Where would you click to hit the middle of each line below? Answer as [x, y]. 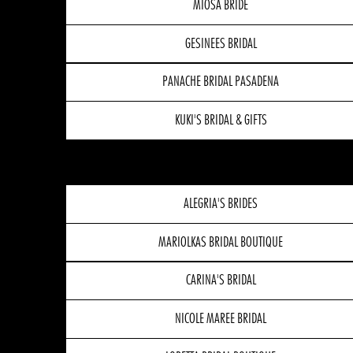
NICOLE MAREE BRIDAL [221, 320]
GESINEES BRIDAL [221, 44]
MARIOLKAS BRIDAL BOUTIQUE [221, 242]
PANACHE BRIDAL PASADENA [221, 82]
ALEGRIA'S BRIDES [221, 204]
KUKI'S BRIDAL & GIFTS [221, 121]
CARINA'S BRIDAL [221, 281]
